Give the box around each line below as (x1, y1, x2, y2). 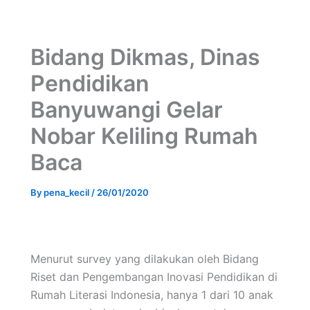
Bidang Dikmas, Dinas (30, 44, 260, 71)
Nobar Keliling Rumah (30, 122, 258, 149)
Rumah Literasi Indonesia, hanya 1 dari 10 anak (30, 288, 273, 302)
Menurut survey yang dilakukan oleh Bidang (30, 252, 259, 266)
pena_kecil (44, 187, 91, 198)
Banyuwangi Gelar (30, 96, 223, 123)
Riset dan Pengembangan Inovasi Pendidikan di (30, 270, 277, 284)
